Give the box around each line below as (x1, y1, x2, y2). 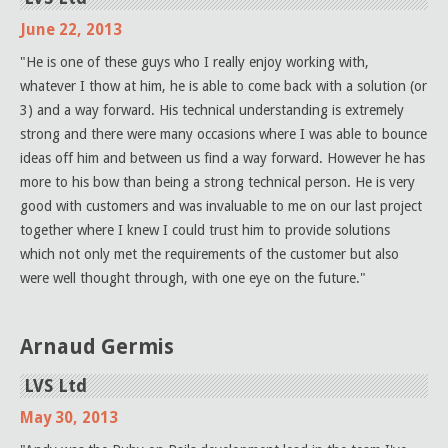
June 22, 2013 (20, 21, 122, 39)
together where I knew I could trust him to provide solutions (20, 222, 390, 238)
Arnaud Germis (20, 335, 174, 359)
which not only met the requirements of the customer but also (20, 246, 399, 262)
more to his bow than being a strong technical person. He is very (20, 174, 415, 190)
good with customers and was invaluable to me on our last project (20, 198, 422, 214)
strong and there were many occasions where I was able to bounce (20, 126, 427, 142)
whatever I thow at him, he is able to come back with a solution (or (20, 78, 427, 94)
